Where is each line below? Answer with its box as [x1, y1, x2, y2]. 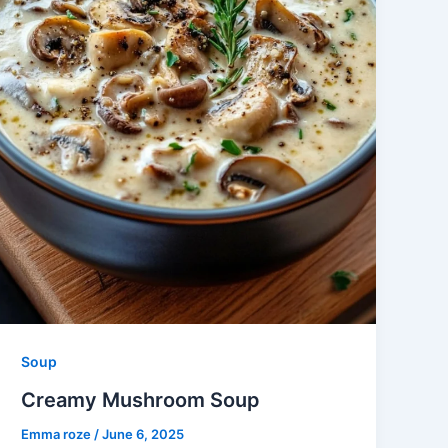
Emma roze [21, 425, 95, 442]
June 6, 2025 [102, 425, 185, 442]
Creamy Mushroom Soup [21, 387, 261, 412]
